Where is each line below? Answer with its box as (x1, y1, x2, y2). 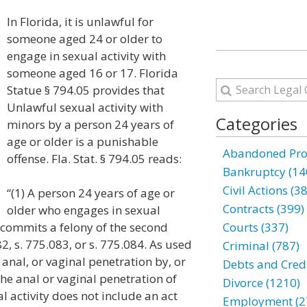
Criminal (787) (222, 238, 299, 254)
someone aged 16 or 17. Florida (7, 65, 178, 81)
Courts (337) (222, 219, 288, 235)
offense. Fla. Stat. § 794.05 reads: (7, 151, 182, 167)
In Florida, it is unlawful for (7, 14, 153, 29)
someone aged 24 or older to (7, 31, 162, 47)
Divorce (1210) (222, 275, 300, 291)
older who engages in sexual (7, 202, 160, 218)
